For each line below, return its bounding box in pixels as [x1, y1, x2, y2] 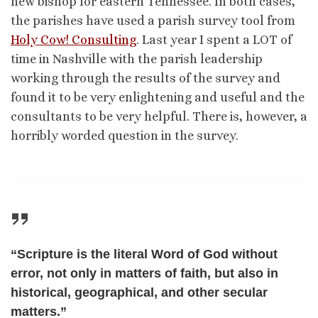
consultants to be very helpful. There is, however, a [11, 109, 307, 124]
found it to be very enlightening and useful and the [11, 89, 305, 104]
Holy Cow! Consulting [11, 32, 136, 47]
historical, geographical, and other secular [11, 285, 268, 300]
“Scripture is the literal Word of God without [11, 247, 278, 262]
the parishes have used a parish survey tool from [11, 13, 295, 28]
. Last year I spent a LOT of [136, 32, 292, 47]
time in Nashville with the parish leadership [11, 51, 263, 66]
